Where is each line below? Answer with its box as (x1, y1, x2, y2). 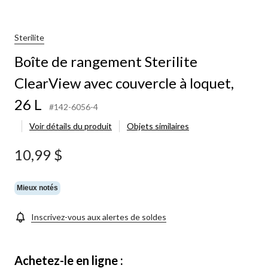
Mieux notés (17, 184, 58, 193)
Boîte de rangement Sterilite (14, 52, 197, 70)
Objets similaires (127, 120, 189, 131)
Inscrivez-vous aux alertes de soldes (31, 211, 166, 222)
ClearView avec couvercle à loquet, (14, 74, 234, 92)
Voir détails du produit (29, 120, 112, 131)
